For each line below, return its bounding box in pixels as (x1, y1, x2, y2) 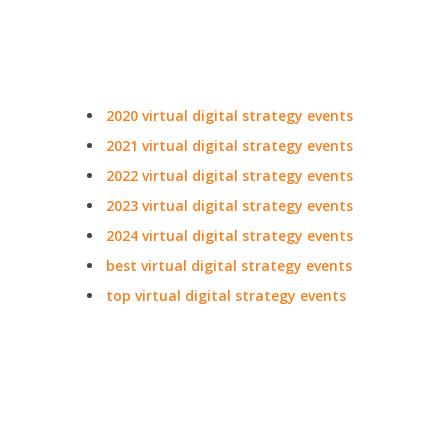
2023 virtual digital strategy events (105, 196, 353, 215)
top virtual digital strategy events (105, 286, 346, 305)
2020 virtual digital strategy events (105, 106, 353, 125)
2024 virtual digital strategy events (105, 226, 353, 245)
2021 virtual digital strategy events (105, 136, 353, 155)
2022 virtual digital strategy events (105, 166, 353, 185)
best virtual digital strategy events (105, 256, 352, 275)
